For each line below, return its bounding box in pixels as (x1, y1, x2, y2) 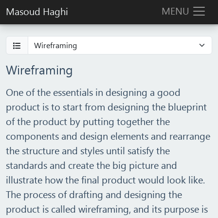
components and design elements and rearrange (6, 129, 210, 142)
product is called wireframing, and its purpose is (6, 202, 208, 215)
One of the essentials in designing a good (6, 85, 181, 98)
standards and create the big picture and (6, 158, 177, 171)
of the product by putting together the (6, 114, 170, 127)
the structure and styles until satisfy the (6, 144, 170, 157)
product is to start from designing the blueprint (6, 100, 207, 113)
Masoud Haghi (6, 4, 68, 18)
